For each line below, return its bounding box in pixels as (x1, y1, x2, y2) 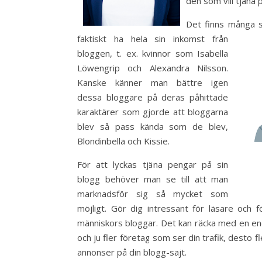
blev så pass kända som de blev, (77, 120, 228, 132)
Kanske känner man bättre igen (77, 76, 228, 88)
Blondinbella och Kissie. (77, 135, 170, 147)
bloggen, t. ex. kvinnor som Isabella (77, 47, 228, 59)
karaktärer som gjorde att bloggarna (77, 105, 228, 118)
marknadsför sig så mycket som (77, 187, 228, 199)
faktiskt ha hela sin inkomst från (77, 32, 228, 44)
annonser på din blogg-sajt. (77, 246, 187, 258)
